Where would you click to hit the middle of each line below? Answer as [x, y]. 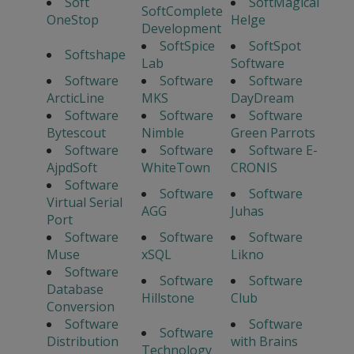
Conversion [80, 307]
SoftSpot [275, 46]
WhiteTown [175, 168]
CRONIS [254, 168]
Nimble [162, 133]
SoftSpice [187, 46]
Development [181, 29]
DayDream [262, 98]
